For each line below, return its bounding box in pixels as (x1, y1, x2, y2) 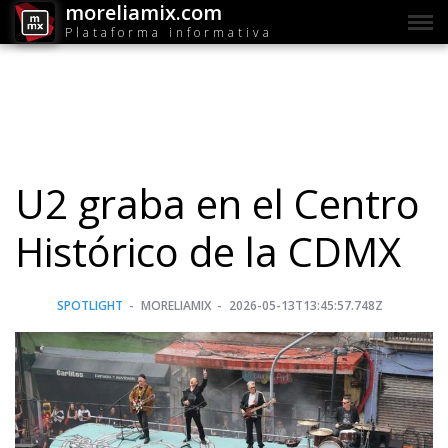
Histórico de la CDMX (15, 224, 401, 280)
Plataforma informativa (65, 23, 273, 41)
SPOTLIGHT (57, 297, 123, 315)
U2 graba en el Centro (15, 176, 420, 232)
